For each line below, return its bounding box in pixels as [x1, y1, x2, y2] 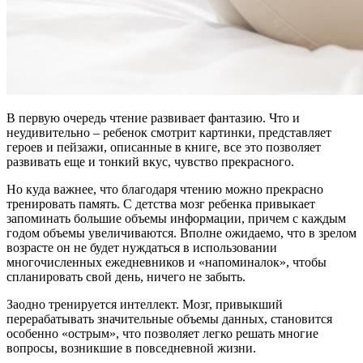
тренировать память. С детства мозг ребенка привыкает [6, 196, 315, 211]
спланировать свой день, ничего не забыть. [6, 269, 246, 284]
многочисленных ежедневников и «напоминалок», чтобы [6, 254, 327, 269]
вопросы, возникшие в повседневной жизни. [6, 340, 256, 355]
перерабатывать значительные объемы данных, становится [6, 311, 332, 326]
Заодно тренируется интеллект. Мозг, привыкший [6, 297, 283, 311]
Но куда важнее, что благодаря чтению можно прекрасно [6, 181, 323, 196]
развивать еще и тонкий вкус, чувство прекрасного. [6, 154, 294, 169]
